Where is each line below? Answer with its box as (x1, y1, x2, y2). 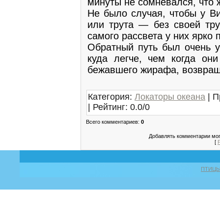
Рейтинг (93, 102, 125, 112)
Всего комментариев (86, 118, 138, 125)
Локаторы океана (135, 91, 205, 102)
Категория (88, 91, 130, 102)
